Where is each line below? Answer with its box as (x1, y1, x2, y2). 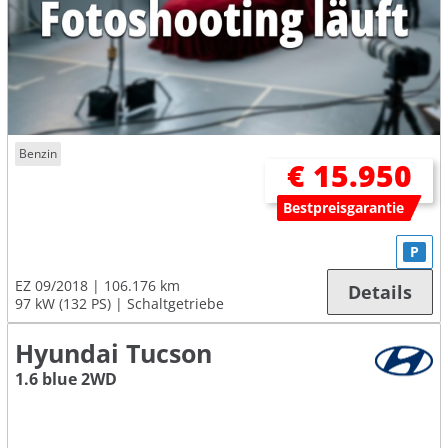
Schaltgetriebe (127, 293, 224, 313)
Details (348, 279, 412, 304)
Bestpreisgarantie (283, 198, 405, 218)
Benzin (19, 144, 58, 162)
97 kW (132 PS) (15, 293, 111, 313)
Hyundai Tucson (15, 336, 212, 370)
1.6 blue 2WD (15, 367, 117, 390)
